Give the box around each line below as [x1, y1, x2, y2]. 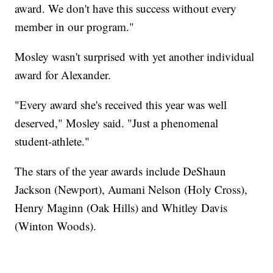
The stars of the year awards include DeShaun [15, 163, 227, 179]
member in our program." [15, 19, 135, 35]
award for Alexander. [15, 67, 112, 83]
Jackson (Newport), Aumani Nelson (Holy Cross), [15, 182, 248, 197]
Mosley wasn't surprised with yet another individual [15, 49, 255, 65]
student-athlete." [15, 133, 90, 149]
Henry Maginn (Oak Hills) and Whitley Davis [15, 200, 228, 216]
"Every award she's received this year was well [15, 97, 227, 113]
